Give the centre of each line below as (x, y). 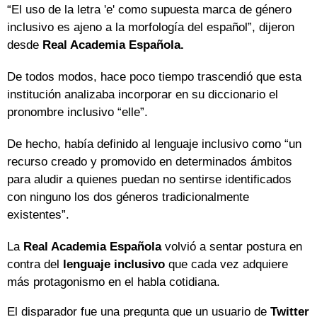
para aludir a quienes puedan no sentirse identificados (149, 180)
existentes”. (38, 215)
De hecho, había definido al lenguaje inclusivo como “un (154, 144)
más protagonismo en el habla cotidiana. (114, 282)
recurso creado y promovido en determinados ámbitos (150, 162)
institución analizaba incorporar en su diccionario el (143, 95)
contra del (35, 265)
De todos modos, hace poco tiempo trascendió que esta (154, 77)
